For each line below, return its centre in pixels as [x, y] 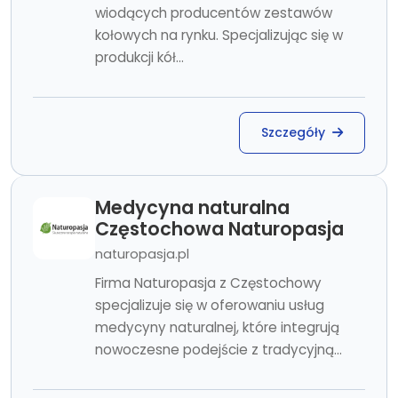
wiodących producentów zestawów [214, 13]
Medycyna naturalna [192, 207]
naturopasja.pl [142, 254]
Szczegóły [295, 132]
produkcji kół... [139, 57]
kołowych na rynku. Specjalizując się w [219, 35]
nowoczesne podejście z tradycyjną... [219, 350]
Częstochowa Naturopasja [219, 229]
